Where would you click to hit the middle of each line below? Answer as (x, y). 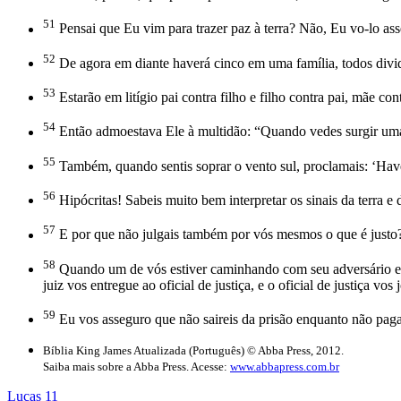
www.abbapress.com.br (285, 367)
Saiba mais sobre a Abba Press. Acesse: (137, 367)
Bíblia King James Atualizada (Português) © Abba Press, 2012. (193, 351)
